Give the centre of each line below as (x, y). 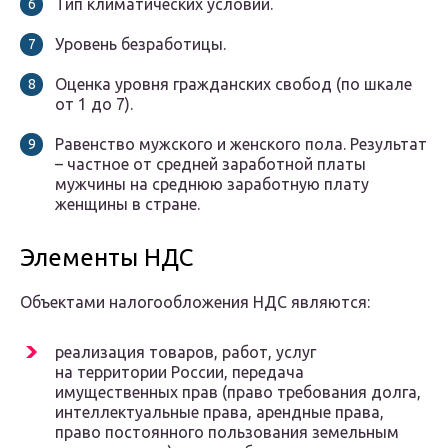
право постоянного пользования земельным (227, 432)
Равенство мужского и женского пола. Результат (241, 144)
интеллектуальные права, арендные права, (219, 412)
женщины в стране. (127, 204)
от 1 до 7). (94, 104)
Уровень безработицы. (140, 44)
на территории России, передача (179, 372)
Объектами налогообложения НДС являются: (195, 302)
